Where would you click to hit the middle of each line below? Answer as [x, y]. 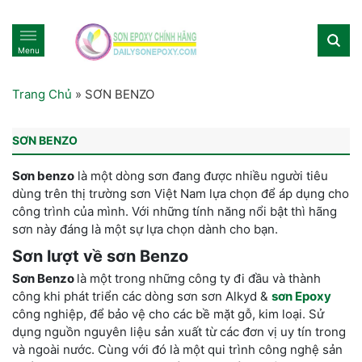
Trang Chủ [42, 94]
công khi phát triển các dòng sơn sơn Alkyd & [142, 296]
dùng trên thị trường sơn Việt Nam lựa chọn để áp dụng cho [181, 193]
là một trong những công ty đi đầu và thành [199, 278]
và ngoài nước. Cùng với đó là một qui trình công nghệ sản [177, 349]
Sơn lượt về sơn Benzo [100, 256]
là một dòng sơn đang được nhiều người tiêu [201, 175]
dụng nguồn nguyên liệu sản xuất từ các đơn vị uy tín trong [179, 331]
